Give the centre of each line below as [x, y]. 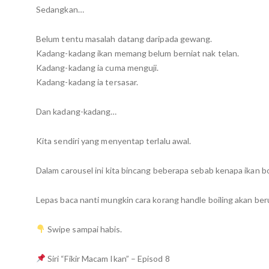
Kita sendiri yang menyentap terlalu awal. [114, 141]
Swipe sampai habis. [84, 229]
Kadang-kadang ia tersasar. [87, 82]
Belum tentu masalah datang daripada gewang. [124, 38]
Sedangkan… [60, 9]
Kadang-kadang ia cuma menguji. [98, 67]
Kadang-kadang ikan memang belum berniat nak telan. [138, 53]
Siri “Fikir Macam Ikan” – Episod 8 [107, 258]
